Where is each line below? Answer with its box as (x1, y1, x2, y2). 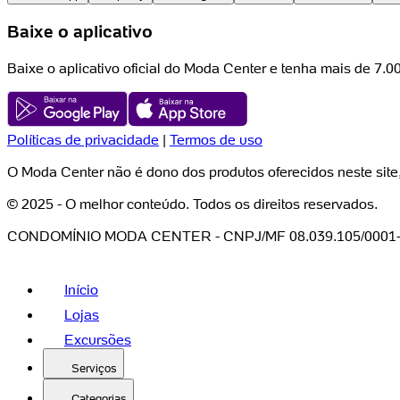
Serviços (71, 361, 117, 377)
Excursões (64, 330, 131, 349)
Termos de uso (170, 130, 262, 149)
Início (64, 280, 98, 299)
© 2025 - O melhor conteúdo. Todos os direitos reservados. (7, 195, 378, 213)
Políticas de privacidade (7, 130, 159, 149)
